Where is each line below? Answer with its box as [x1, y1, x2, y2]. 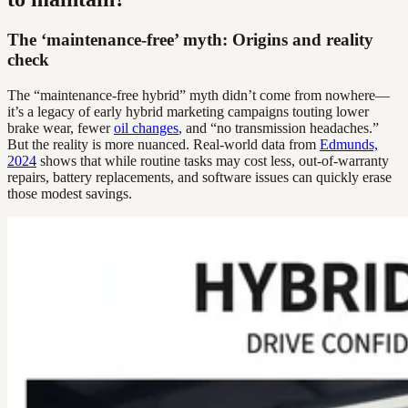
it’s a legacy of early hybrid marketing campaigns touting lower [7, 103, 369, 119]
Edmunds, [320, 136, 378, 152]
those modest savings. [7, 185, 132, 201]
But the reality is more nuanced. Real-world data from [7, 136, 320, 152]
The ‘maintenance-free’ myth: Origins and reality [7, 30, 373, 50]
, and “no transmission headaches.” [178, 119, 379, 136]
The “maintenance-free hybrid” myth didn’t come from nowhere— [7, 87, 390, 103]
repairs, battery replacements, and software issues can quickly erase [7, 168, 392, 185]
